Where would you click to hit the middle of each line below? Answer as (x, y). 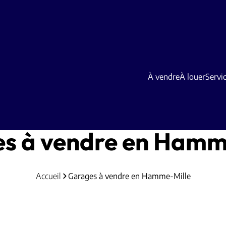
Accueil (48, 176)
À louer (192, 76)
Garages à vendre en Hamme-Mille (129, 176)
